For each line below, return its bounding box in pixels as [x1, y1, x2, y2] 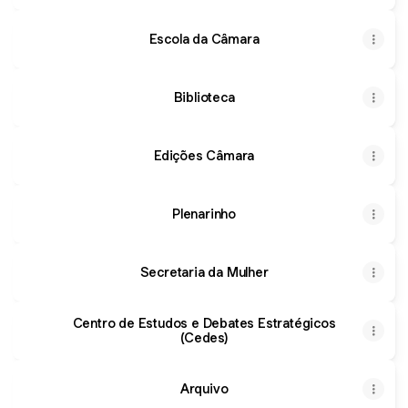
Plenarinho [172, 205, 236, 222]
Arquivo [179, 380, 229, 397]
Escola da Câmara [148, 30, 260, 47]
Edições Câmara [153, 147, 255, 164]
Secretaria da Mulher [139, 263, 269, 280]
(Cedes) [180, 329, 228, 346]
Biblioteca [173, 88, 235, 106]
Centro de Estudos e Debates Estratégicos [72, 314, 336, 331]
